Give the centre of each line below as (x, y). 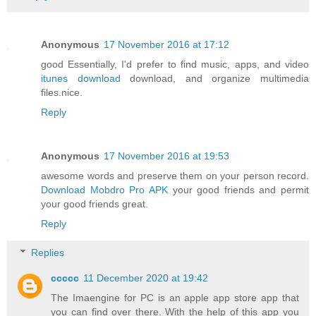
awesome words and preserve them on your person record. (175, 175)
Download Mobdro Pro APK (104, 189)
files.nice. (62, 92)
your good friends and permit (238, 189)
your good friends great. (95, 203)
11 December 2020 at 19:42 (146, 278)
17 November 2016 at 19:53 (166, 156)
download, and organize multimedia (215, 78)
